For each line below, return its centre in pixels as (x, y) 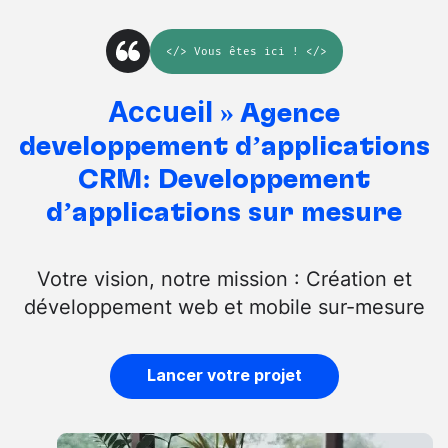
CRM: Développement (224, 179)
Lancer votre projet (224, 376)
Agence (290, 113)
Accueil (160, 111)
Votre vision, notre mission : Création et (224, 277)
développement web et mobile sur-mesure (224, 305)
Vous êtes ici (239, 51)
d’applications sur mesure (224, 212)
